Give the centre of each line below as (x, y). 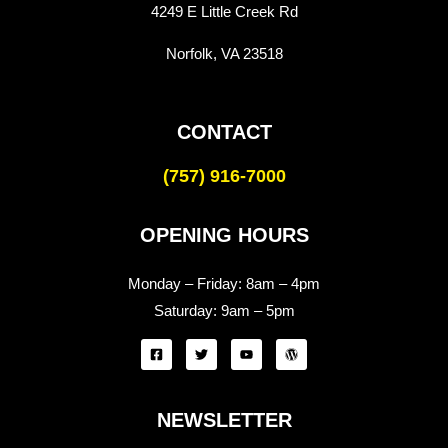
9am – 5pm (257, 311)
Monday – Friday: (187, 284)
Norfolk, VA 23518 (224, 54)
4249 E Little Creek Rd (224, 12)
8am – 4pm (283, 284)
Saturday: (187, 311)
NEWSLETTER (224, 420)
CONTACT (224, 132)
